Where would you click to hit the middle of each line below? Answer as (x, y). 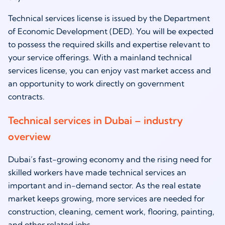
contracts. (28, 97)
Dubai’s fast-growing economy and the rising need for (110, 159)
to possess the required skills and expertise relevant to (109, 44)
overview (29, 137)
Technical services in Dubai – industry (95, 121)
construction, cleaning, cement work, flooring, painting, (111, 212)
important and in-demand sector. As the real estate (104, 186)
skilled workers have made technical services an (97, 173)
